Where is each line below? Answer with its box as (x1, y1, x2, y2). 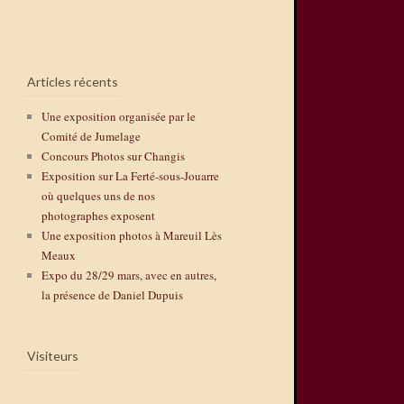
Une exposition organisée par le (41, 108, 196, 125)
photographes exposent (41, 207, 155, 225)
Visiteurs (27, 347, 78, 363)
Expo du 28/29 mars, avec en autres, (41, 267, 216, 284)
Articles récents (27, 73, 118, 89)
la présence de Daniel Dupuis (41, 287, 183, 304)
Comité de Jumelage (41, 128, 141, 145)
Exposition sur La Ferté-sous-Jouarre (41, 168, 219, 185)
